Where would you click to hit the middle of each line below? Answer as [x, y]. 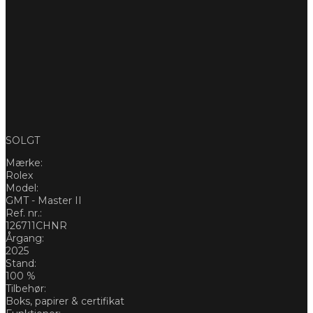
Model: [22, 188]
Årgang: [25, 238]
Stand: [21, 263]
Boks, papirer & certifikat [65, 301]
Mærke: [24, 162]
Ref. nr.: [24, 213]
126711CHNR [36, 225]
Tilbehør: [26, 288]
